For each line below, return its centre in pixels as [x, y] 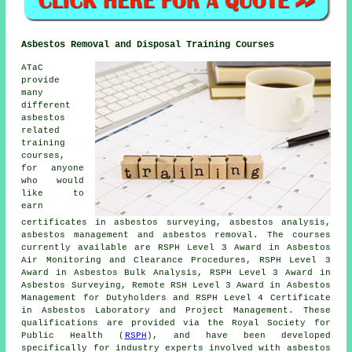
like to [53, 193]
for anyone [53, 168]
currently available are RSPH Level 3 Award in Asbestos [176, 247]
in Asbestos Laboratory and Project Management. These [176, 310]
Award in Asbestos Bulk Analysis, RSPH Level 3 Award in [176, 272]
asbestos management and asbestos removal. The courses [176, 235]
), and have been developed [238, 335]
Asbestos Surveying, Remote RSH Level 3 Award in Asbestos [176, 285]
